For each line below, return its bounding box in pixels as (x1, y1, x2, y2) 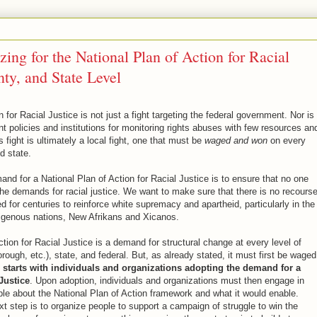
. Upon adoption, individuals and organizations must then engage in (29, 275, 304, 286)
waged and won (204, 135, 267, 146)
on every (267, 135, 306, 146)
